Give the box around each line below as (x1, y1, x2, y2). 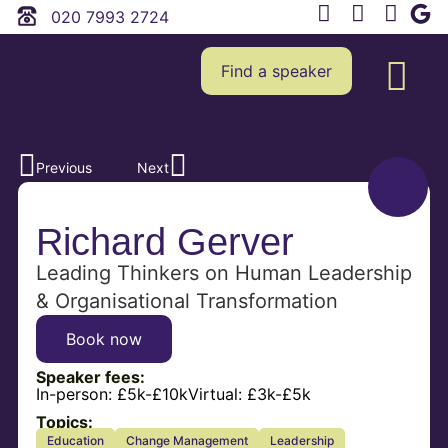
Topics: (35, 412, 93, 433)
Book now (65, 328, 142, 349)
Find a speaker (221, 61, 333, 82)
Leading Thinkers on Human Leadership (35, 260, 412, 285)
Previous (35, 158, 92, 176)
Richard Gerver (35, 220, 294, 263)
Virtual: (187, 384, 247, 405)
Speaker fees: (35, 366, 145, 387)
